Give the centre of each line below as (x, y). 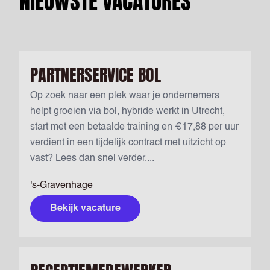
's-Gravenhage (61, 186)
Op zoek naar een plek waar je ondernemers (125, 96)
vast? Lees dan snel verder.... (92, 159)
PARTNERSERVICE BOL (96, 75)
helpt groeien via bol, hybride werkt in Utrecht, (127, 111)
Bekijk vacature (85, 209)
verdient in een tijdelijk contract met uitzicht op (128, 143)
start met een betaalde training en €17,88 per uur (134, 127)
